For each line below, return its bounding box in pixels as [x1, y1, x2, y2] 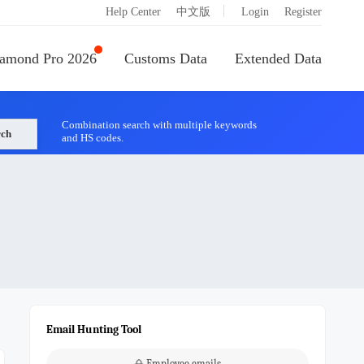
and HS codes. [62, 132, 123, 144]
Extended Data [235, 50, 322, 67]
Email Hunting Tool [46, 323, 141, 336]
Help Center [106, 6, 161, 18]
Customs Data [124, 50, 207, 67]
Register [284, 6, 322, 18]
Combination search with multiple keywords [62, 119, 257, 131]
